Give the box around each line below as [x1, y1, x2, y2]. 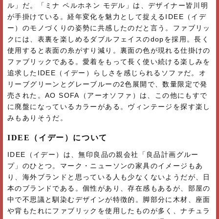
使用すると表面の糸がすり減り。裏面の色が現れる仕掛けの [7, 46, 211, 54]
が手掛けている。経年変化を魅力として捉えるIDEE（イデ [7, 12, 207, 21]
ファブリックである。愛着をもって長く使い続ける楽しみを [7, 57, 211, 66]
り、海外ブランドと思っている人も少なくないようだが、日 [7, 173, 211, 181]
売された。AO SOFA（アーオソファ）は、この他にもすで [7, 91, 208, 99]
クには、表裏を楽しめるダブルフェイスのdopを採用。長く [7, 35, 210, 43]
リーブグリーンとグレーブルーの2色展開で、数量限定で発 [7, 80, 208, 88]
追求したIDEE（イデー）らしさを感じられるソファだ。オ [7, 68, 207, 77]
